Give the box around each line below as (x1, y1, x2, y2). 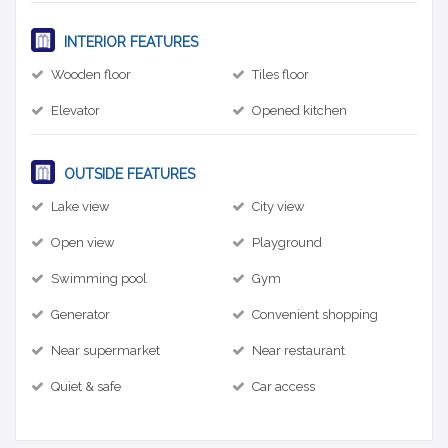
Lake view (51, 198, 110, 214)
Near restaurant (252, 342, 345, 358)
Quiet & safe (51, 378, 121, 394)
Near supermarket (51, 342, 160, 358)
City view (252, 198, 305, 214)
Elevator (51, 102, 100, 118)
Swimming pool (51, 270, 147, 286)
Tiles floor (252, 66, 309, 82)
